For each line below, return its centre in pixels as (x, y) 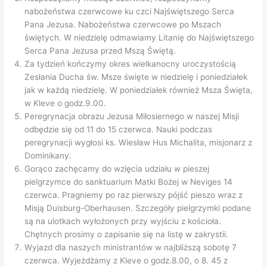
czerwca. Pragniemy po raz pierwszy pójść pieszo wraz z (134, 195)
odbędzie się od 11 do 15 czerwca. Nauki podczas (119, 130)
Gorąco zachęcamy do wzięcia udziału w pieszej (117, 169)
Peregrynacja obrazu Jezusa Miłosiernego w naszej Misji (132, 117)
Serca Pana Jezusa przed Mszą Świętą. (100, 51)
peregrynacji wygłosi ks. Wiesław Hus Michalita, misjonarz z (139, 143)
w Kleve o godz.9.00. (66, 103)
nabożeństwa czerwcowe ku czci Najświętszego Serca (130, 12)
